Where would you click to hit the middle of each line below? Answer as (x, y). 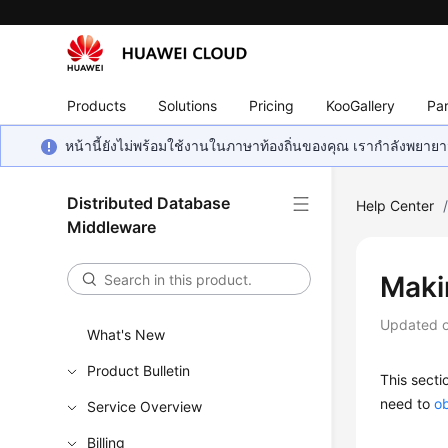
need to (407, 403)
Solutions (188, 105)
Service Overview (145, 406)
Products (97, 105)
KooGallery (361, 105)
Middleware (112, 227)
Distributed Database (149, 203)
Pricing (272, 105)
